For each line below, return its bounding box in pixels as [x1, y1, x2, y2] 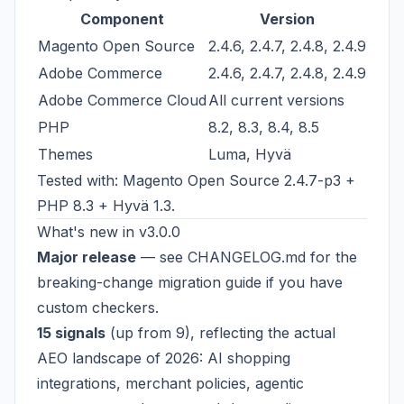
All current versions [208, 91, 344, 109]
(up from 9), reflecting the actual [106, 324, 335, 342]
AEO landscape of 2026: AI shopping [37, 349, 290, 367]
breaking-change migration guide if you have [37, 273, 343, 291]
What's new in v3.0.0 [37, 223, 180, 241]
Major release [37, 248, 136, 266]
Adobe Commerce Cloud [38, 91, 207, 109]
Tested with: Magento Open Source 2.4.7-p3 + [37, 171, 355, 189]
